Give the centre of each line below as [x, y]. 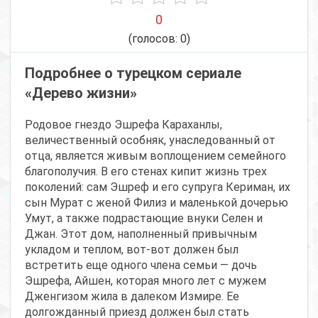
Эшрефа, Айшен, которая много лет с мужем [146, 281]
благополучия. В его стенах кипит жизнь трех [146, 172]
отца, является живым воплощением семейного [155, 156]
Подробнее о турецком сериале [133, 73]
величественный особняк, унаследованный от [150, 141]
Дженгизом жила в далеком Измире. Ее [132, 297]
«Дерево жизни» [81, 93]
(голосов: [154, 39]
